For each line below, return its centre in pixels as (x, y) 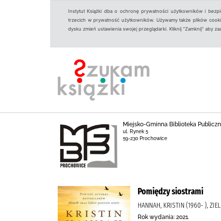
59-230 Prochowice (145, 138)
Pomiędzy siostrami (170, 191)
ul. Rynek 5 (135, 131)
